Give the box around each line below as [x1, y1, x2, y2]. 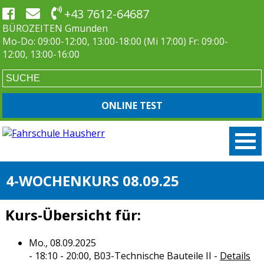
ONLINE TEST [101, 99, 163, 112]
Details [219, 249, 250, 263]
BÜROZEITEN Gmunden [2, 22, 108, 35]
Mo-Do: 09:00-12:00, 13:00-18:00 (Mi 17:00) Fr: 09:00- [2, 35, 228, 48]
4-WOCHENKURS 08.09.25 [6, 171, 179, 191]
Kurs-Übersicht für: [5, 205, 141, 225]
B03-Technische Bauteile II [93, 249, 212, 263]
